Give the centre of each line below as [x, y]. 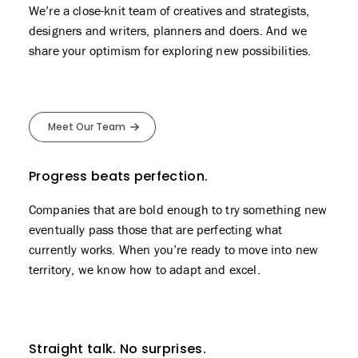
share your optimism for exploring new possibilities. [170, 51]
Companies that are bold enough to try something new [178, 210]
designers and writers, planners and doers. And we [168, 31]
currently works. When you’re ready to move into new [174, 250]
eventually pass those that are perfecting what [156, 230]
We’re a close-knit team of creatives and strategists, [169, 11]
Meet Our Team [87, 128]
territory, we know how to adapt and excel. [145, 270]
